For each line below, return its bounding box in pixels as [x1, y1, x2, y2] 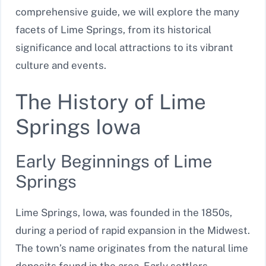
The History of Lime [15, 89, 206, 114]
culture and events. [15, 59, 106, 72]
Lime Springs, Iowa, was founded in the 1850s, [15, 206, 232, 218]
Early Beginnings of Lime [15, 150, 212, 172]
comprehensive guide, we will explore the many [15, 6, 239, 18]
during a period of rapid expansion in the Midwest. [15, 224, 250, 236]
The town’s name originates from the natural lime [15, 242, 248, 254]
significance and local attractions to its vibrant [15, 42, 233, 54]
